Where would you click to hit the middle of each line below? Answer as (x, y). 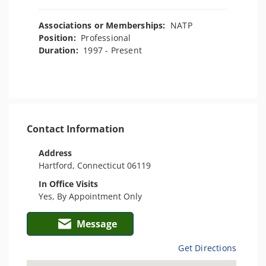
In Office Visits (68, 184)
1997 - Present (113, 50)
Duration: (61, 50)
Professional (106, 38)
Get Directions (208, 248)
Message (97, 224)
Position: (60, 38)
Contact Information (76, 129)
